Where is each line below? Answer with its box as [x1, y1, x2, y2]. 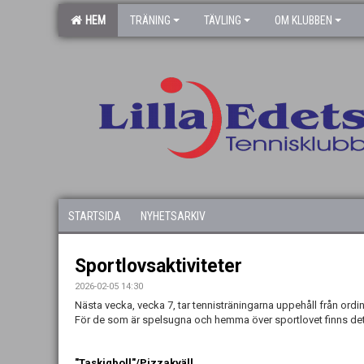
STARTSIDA [68, 210, 121, 223]
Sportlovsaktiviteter [75, 255, 242, 277]
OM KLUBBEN [275, 14, 332, 27]
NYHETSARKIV [141, 210, 206, 223]
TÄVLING [204, 14, 241, 27]
